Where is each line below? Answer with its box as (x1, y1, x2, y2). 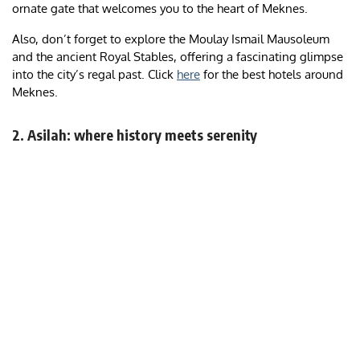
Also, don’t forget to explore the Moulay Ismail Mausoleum (12, 31, 329, 47)
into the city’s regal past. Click (12, 67, 177, 83)
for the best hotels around (200, 67, 343, 83)
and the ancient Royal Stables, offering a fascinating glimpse (12, 49, 343, 65)
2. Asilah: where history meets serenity (12, 125, 257, 145)
